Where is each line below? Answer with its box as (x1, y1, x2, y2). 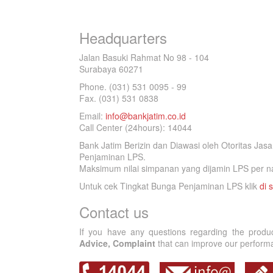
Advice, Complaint (79, 237, 155, 249)
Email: (79, 110, 105, 122)
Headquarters (79, 27, 167, 48)
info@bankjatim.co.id (105, 110, 186, 122)
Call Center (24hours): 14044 (79, 121, 192, 133)
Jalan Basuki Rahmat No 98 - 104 (79, 51, 209, 63)
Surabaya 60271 (79, 63, 143, 75)
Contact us (79, 201, 149, 222)
